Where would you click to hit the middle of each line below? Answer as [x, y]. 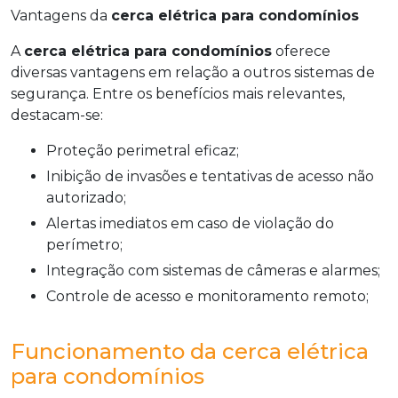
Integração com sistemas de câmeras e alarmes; [215, 271]
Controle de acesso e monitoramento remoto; [212, 296]
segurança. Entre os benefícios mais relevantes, [178, 94]
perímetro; [84, 245]
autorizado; [86, 198]
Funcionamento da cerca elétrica [190, 351]
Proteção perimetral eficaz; [148, 151]
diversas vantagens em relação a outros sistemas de [193, 72]
